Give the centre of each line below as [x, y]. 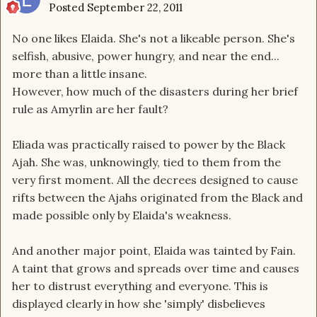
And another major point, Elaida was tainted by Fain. [154, 251]
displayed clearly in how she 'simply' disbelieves [139, 304]
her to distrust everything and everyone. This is [140, 286]
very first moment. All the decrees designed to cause [155, 180]
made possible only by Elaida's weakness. [122, 215]
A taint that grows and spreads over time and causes [156, 269]
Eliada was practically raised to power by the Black [149, 145]
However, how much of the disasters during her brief [155, 92]
